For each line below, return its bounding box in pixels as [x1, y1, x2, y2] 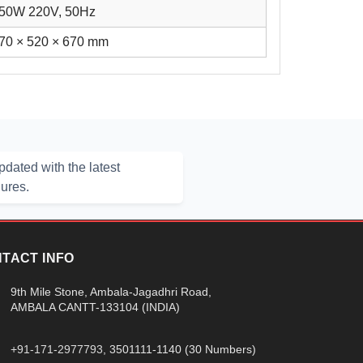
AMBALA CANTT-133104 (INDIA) [11, 301, 180, 314]
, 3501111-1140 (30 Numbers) [103, 342, 256, 356]
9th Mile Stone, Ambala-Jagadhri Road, [11, 285, 211, 298]
